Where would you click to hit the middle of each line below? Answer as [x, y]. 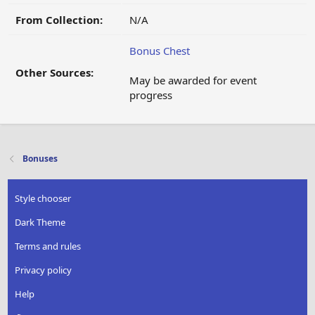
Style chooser [43, 199]
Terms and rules [48, 246]
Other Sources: [54, 73]
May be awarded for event [193, 81]
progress [151, 95]
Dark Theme [40, 223]
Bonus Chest [160, 51]
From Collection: [59, 20]
